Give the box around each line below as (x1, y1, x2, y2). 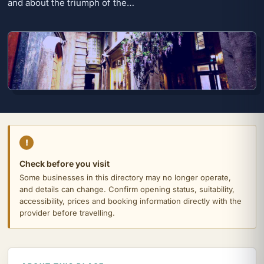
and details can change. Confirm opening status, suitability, (19, 184, 235, 194)
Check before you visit (19, 159, 110, 169)
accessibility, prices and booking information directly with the (19, 196, 242, 206)
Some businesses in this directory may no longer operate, (19, 173, 231, 183)
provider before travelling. (19, 208, 115, 218)
